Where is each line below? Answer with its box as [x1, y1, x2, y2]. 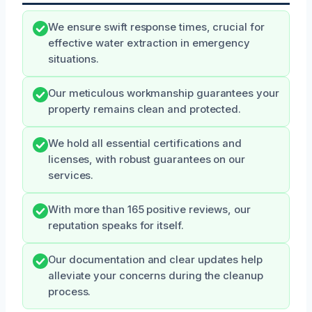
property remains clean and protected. [48, 103, 242, 116]
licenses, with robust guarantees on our [48, 153, 245, 166]
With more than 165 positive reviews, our [48, 203, 251, 216]
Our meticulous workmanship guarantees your [48, 87, 279, 100]
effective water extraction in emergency [48, 37, 250, 49]
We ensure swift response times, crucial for [48, 21, 265, 33]
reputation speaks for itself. [48, 219, 184, 232]
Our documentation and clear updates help [48, 253, 263, 266]
